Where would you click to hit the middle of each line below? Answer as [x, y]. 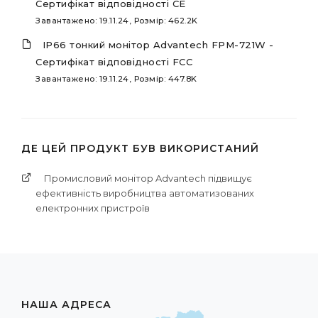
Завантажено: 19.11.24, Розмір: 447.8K [116, 78]
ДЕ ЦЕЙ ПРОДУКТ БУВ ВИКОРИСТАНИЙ [140, 148]
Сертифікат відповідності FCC [114, 61]
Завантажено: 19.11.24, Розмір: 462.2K [117, 20]
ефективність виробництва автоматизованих [145, 193]
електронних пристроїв [93, 208]
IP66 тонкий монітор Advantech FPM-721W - [158, 44]
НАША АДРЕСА [66, 304]
